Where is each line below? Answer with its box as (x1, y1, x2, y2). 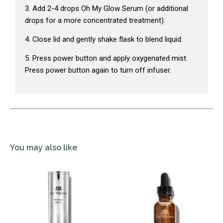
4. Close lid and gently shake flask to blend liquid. (25, 34, 183, 44)
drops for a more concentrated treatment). (25, 15, 165, 25)
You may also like (10, 142, 77, 152)
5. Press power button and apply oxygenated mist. (25, 54, 188, 63)
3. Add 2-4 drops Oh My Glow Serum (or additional (25, 3, 188, 13)
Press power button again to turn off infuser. (25, 66, 171, 75)
